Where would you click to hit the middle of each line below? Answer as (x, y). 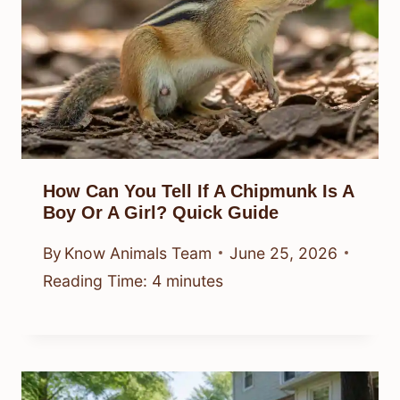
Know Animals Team (138, 253)
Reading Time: (95, 280)
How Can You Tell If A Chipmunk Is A (198, 192)
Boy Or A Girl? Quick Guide (161, 213)
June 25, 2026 (284, 253)
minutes (195, 280)
